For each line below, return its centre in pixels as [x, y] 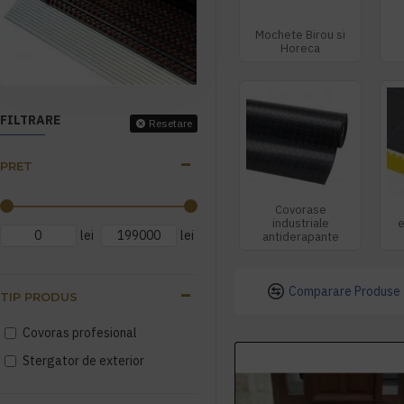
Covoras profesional [80, 332]
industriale [300, 223]
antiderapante [300, 236]
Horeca [301, 49]
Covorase [300, 209]
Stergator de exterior [83, 360]
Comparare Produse [344, 291]
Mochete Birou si [301, 35]
